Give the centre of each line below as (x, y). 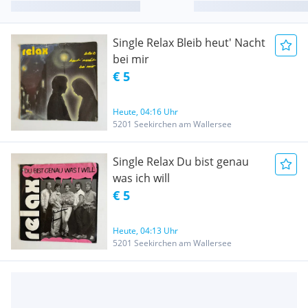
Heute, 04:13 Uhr (145, 230)
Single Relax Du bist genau (181, 161)
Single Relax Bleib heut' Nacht (189, 42)
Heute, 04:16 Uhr (145, 111)
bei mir (131, 59)
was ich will (141, 178)
